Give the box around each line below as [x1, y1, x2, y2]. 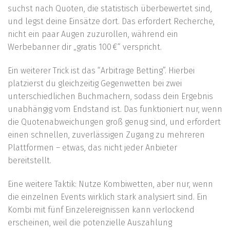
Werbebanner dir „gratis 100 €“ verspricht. [8, 42, 162, 52]
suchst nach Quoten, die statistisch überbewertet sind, [8, 4, 212, 14]
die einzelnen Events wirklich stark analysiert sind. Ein [8, 191, 207, 202]
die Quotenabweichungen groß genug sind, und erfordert [8, 117, 221, 127]
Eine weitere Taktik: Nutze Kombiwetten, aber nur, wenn [8, 179, 213, 189]
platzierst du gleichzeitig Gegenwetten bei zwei [8, 79, 182, 89]
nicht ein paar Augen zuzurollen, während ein [8, 29, 178, 40]
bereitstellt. [8, 156, 51, 166]
